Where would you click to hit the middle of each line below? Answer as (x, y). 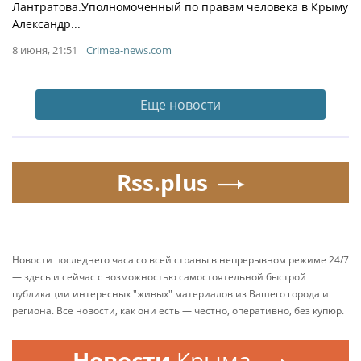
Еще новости (180, 105)
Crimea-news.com (129, 50)
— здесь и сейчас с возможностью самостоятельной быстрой (159, 277)
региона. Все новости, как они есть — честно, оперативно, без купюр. (178, 311)
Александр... (46, 24)
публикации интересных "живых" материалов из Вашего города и (170, 294)
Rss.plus (162, 182)
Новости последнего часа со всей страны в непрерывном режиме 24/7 (180, 260)
